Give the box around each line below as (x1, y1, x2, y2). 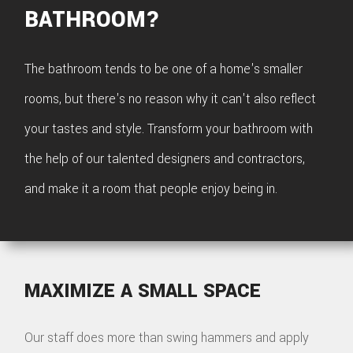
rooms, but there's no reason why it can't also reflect (24, 90, 317, 109)
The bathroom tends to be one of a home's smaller (24, 60, 303, 79)
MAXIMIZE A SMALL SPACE (24, 277, 262, 304)
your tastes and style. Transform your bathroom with (24, 120, 314, 139)
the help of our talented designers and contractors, (24, 150, 306, 169)
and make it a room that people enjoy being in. (24, 180, 278, 199)
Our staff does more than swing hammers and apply (24, 328, 310, 347)
